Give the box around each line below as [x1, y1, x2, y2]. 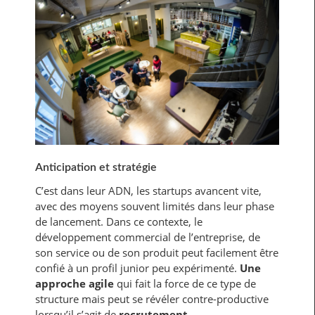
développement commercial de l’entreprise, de [35, 229, 260, 244]
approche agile [35, 276, 114, 290]
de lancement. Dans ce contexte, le [35, 214, 202, 229]
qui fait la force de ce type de [114, 276, 256, 290]
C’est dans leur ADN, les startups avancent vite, [35, 183, 262, 198]
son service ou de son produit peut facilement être [35, 245, 278, 259]
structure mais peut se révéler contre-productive [35, 291, 269, 306]
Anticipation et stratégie [35, 161, 160, 173]
